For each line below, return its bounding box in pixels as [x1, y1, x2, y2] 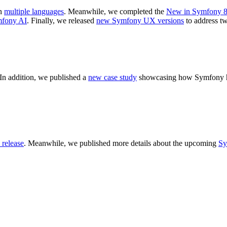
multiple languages [4, 7, 64, 16]
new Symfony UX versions [96, 16, 184, 25]
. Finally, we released [27, 16, 96, 25]
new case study [88, 73, 137, 82]
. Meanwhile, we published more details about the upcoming [24, 139, 218, 147]
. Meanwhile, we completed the [64, 7, 166, 16]
